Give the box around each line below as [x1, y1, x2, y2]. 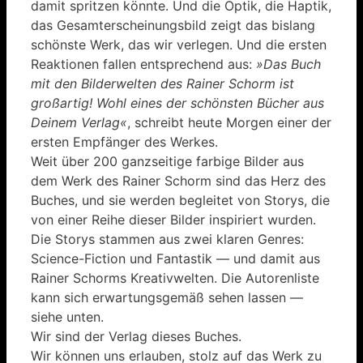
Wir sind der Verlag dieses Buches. [31, 327, 241, 344]
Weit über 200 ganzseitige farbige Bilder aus [31, 152, 304, 169]
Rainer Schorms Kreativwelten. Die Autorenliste [31, 269, 319, 286]
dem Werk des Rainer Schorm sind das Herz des [31, 172, 326, 189]
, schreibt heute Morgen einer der [127, 113, 331, 130]
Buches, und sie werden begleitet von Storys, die [31, 191, 330, 208]
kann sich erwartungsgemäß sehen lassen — [31, 288, 303, 305]
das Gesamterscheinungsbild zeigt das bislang [31, 16, 315, 33]
